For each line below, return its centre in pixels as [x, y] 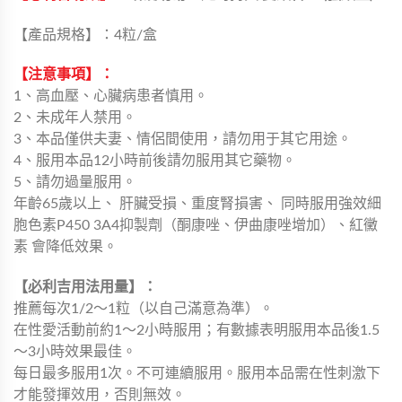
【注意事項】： [64, 75]
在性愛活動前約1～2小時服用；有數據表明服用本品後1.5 [197, 331]
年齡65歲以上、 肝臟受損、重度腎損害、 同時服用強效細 [197, 204]
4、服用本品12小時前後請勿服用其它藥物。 [155, 161]
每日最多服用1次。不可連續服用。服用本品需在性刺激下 [197, 374]
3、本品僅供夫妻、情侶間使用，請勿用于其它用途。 [183, 140]
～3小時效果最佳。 [75, 352]
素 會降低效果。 [66, 247]
